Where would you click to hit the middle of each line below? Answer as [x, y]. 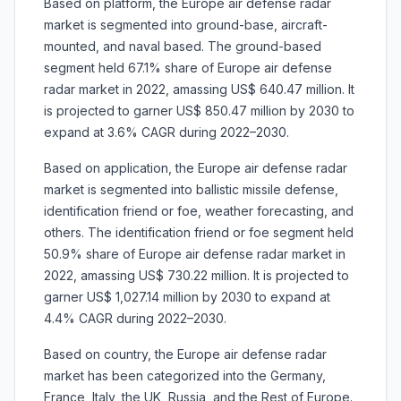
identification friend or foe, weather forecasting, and [199, 211]
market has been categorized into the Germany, [185, 376]
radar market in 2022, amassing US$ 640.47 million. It [199, 90]
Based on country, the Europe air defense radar [185, 354]
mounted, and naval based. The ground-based [183, 47]
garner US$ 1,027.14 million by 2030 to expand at [187, 297]
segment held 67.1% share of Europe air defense [188, 68]
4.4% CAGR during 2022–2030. [135, 319]
